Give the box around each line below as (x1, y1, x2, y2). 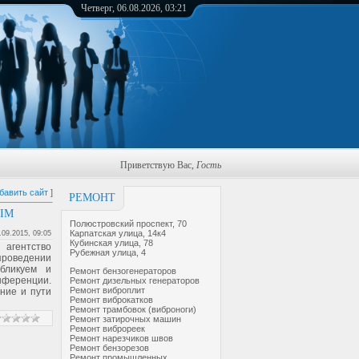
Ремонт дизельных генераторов (70, 276, 200, 285)
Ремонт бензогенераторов (70, 266, 176, 276)
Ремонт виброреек (70, 324, 145, 333)
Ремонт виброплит (70, 285, 145, 295)
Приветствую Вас (120, 159, 192, 171)
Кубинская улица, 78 (70, 238, 153, 248)
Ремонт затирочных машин (70, 314, 181, 324)
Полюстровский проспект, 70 (70, 219, 187, 228)
